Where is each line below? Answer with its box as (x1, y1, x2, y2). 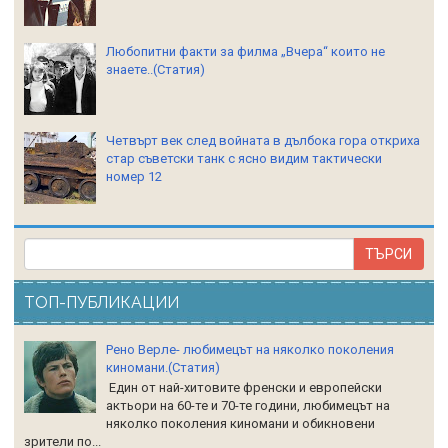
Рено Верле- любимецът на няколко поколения (106, 341, 395, 357)
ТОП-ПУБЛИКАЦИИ (24, 292, 179, 312)
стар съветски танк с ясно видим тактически (106, 150, 383, 166)
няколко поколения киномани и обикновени (106, 416, 376, 432)
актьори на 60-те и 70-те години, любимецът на (106, 398, 391, 414)
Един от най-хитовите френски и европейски (106, 380, 383, 396)
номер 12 (106, 168, 163, 184)
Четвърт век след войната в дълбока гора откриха (106, 132, 421, 148)
